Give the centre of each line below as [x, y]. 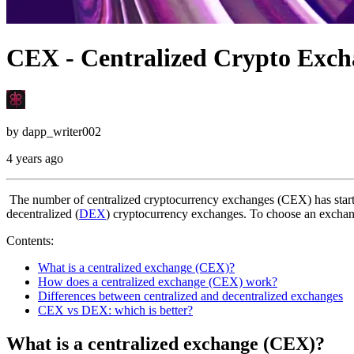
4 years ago [35, 158]
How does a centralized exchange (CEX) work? [158, 281]
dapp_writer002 [62, 131]
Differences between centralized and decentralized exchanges [190, 296]
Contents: [30, 240]
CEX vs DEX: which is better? [115, 310]
